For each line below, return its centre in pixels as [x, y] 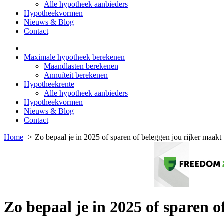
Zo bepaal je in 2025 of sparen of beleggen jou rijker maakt [128, 137]
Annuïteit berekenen [76, 75]
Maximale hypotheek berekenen [74, 57]
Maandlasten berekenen [81, 66]
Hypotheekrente [49, 84]
